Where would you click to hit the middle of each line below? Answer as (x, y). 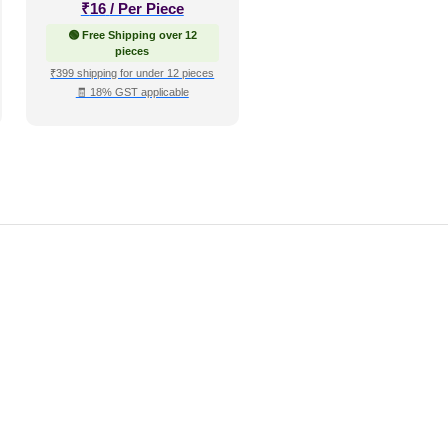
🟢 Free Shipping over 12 (132, 35)
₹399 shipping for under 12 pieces (132, 73)
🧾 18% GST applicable (132, 92)
